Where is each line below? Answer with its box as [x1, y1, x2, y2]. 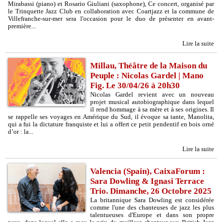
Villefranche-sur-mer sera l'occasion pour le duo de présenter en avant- [8, 15, 214, 22]
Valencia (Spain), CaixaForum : [90, 166, 206, 176]
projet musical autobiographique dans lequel [90, 98, 214, 106]
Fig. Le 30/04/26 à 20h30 [90, 81, 180, 90]
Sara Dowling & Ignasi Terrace [90, 176, 205, 186]
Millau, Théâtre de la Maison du [90, 61, 208, 70]
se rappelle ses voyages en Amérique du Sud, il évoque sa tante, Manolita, [8, 113, 214, 120]
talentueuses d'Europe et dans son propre [90, 211, 214, 219]
